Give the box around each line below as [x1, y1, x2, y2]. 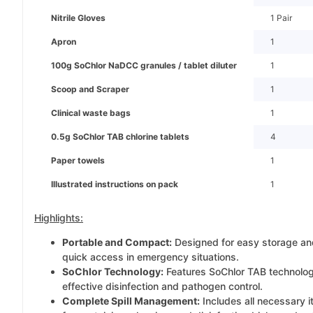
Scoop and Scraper [51, 84, 129, 95]
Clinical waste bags [51, 108, 131, 119]
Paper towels [51, 155, 105, 166]
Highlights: [34, 212, 83, 224]
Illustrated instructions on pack [51, 179, 178, 190]
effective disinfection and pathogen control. [62, 280, 263, 293]
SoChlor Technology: [62, 265, 163, 278]
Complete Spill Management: [62, 295, 200, 307]
